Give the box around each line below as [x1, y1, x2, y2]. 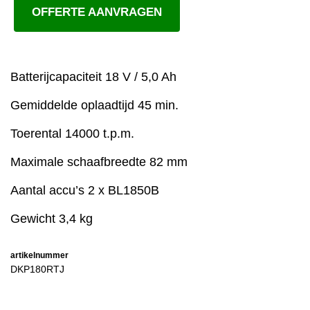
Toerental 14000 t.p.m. [10, 127, 134, 141]
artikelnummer [10, 250, 69, 261]
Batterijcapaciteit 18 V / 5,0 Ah [10, 70, 176, 84]
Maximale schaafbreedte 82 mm [10, 155, 188, 170]
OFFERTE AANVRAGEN [32, 6, 162, 19]
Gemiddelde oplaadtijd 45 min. [10, 98, 179, 113]
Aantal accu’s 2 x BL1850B [10, 183, 159, 198]
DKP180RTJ [10, 264, 64, 275]
